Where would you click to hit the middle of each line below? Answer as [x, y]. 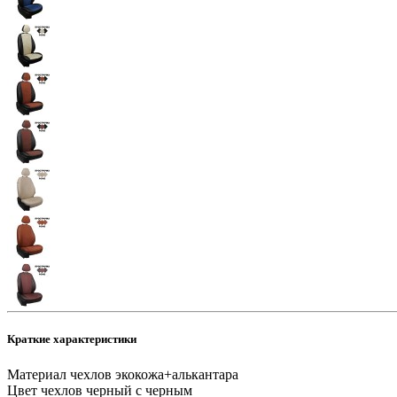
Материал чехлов [59, 374]
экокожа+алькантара [177, 374]
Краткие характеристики [72, 339]
